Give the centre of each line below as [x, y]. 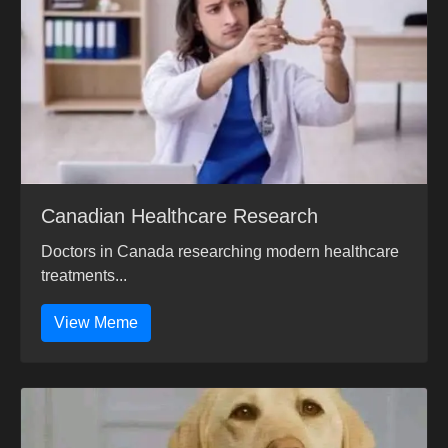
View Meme [96, 323]
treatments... [84, 276]
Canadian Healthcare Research [179, 216]
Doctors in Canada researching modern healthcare [220, 252]
